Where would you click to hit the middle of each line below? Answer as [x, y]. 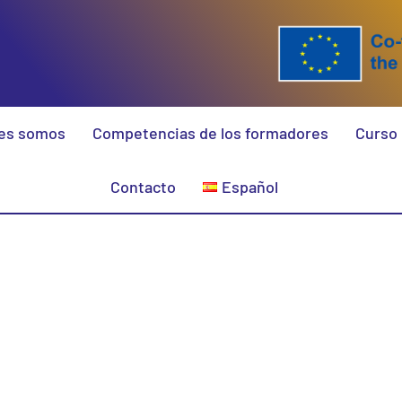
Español [250, 187]
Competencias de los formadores [211, 133]
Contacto [143, 187]
